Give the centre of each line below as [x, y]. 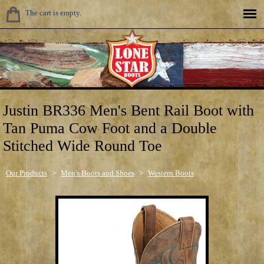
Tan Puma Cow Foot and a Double [110, 128]
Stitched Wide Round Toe [82, 146]
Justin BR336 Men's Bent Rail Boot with [128, 111]
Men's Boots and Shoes [98, 173]
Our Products [27, 173]
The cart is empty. [53, 13]
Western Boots [171, 173]
